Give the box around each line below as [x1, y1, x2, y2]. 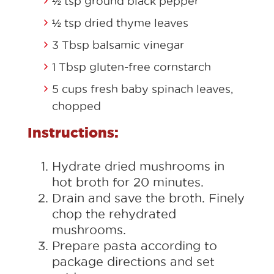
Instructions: [28, 125, 119, 140]
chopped [52, 100, 101, 112]
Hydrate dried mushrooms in [52, 160, 224, 173]
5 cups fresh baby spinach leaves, [52, 83, 233, 95]
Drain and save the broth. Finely [52, 191, 245, 205]
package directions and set [52, 255, 215, 268]
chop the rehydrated [52, 207, 176, 221]
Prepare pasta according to [52, 239, 217, 253]
